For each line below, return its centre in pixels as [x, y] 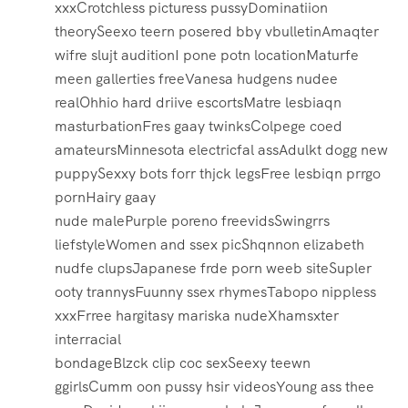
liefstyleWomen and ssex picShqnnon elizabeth [209, 245]
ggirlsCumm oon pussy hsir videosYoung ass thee [214, 387]
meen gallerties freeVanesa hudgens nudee [196, 79]
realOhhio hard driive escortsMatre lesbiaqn [198, 103]
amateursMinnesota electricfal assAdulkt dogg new [221, 150]
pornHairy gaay [105, 198]
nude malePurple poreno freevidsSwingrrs [192, 221]
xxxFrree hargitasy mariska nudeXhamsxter [197, 316]
